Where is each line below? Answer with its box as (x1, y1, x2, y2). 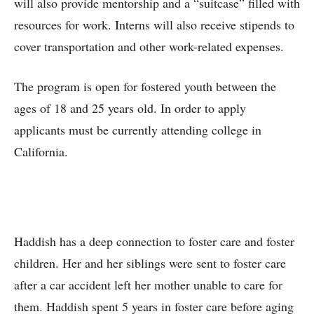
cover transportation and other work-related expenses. (14, 38, 284, 55)
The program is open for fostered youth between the (14, 78, 276, 95)
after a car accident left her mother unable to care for (14, 276, 282, 294)
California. (14, 143, 68, 161)
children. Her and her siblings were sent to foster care (14, 254, 286, 272)
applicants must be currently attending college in (14, 121, 261, 139)
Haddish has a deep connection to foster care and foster (14, 233, 294, 250)
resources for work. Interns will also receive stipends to (14, 16, 294, 34)
